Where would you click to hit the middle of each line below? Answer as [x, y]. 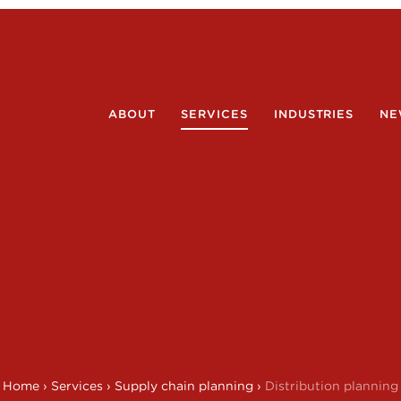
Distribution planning [332, 386]
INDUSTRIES [314, 114]
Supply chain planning [184, 386]
